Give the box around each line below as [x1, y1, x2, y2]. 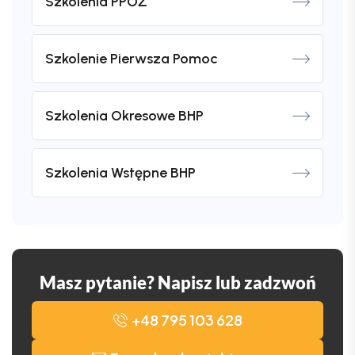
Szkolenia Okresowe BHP [45, 107, 204, 125]
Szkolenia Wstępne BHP [45, 164, 196, 182]
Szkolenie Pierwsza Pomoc [45, 50, 218, 68]
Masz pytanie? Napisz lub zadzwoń [39, 272, 316, 294]
